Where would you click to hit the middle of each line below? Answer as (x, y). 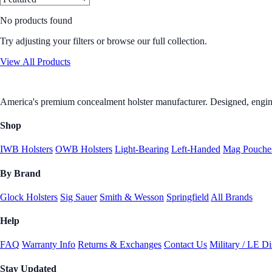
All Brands (232, 197)
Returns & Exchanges (120, 245)
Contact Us (185, 245)
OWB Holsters (84, 149)
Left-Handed (196, 149)
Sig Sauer (79, 197)
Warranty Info (49, 245)
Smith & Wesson (132, 197)
